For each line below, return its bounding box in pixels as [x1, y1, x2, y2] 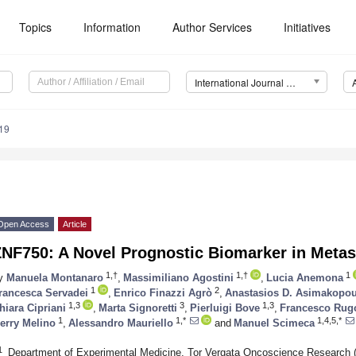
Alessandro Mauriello [68, 316, 173, 329]
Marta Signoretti [99, 301, 177, 314]
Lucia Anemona [266, 271, 343, 284]
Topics [19, 19, 52, 35]
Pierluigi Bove [190, 301, 260, 314]
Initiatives [284, 19, 331, 35]
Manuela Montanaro [6, 271, 103, 284]
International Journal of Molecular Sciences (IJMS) [285, 75, 296, 90]
